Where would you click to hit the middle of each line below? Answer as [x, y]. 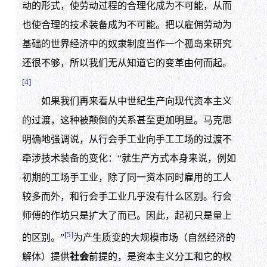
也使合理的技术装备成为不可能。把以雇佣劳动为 [127, 24]
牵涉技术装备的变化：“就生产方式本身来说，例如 [129, 158]
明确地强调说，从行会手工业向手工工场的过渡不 [127, 139]
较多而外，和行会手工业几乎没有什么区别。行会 [127, 196]
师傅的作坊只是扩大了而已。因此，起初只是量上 [127, 215]
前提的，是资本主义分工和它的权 [160, 256]
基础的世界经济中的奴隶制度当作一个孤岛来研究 [127, 44]
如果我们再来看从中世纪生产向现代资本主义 [127, 101]
